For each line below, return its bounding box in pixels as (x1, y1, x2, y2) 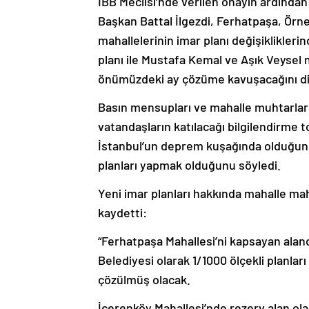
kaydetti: (98, 205, 147, 221)
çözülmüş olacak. (98, 272, 190, 288)
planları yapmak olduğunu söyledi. (98, 157, 281, 173)
